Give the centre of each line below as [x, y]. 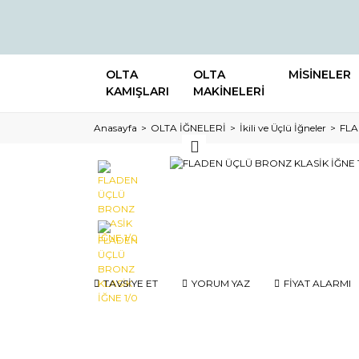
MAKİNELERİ [229, 91]
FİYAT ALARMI [317, 283]
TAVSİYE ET [131, 283]
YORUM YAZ [221, 283]
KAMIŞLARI [137, 91]
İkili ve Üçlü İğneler [283, 128]
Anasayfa [115, 128]
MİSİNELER [320, 75]
